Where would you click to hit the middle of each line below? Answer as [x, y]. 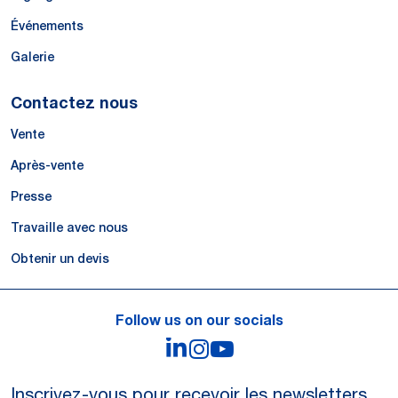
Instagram [263, 350]
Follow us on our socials [199, 319]
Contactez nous [74, 103]
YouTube [279, 350]
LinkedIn [232, 349]
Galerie [32, 56]
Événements [47, 25]
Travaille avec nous [69, 227]
